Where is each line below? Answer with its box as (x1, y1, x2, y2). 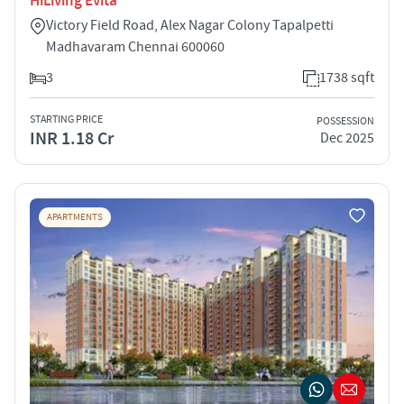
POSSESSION (317, 115, 374, 129)
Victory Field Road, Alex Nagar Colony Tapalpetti (46, 15, 334, 34)
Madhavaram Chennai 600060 (46, 37, 225, 56)
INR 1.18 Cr (30, 126, 114, 151)
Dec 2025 (320, 129, 374, 148)
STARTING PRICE (30, 112, 103, 126)
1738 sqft (319, 68, 374, 87)
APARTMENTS (47, 210, 103, 224)
